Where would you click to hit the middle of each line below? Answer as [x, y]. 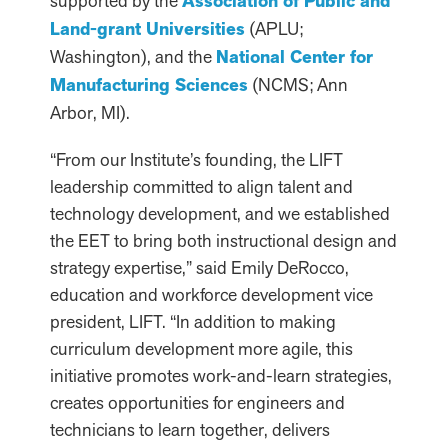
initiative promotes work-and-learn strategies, [221, 375]
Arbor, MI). [90, 112]
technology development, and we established [220, 213]
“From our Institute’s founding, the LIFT [196, 159]
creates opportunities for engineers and [197, 402]
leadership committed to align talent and [201, 186]
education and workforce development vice [211, 294]
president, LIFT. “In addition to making [193, 321]
